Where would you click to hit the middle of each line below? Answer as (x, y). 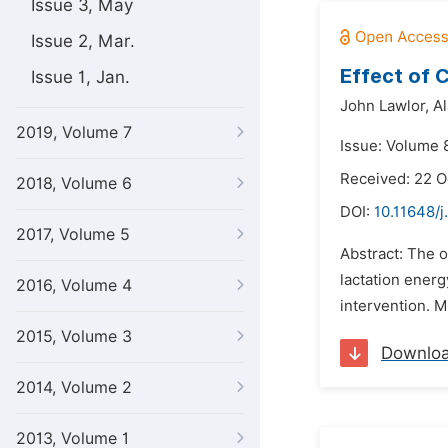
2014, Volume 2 (74, 387)
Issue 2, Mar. (83, 41)
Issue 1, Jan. (80, 77)
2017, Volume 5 (73, 234)
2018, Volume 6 (74, 183)
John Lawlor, (384, 106)
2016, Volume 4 (74, 285)
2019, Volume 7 (74, 132)
